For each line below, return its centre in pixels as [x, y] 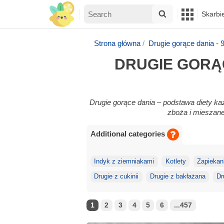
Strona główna [117, 43]
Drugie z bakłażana [177, 177]
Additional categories [127, 134]
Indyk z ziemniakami [124, 161]
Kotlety [175, 161]
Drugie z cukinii [116, 177]
